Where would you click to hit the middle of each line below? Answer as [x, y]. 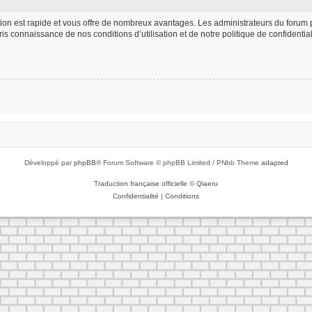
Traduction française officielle [141, 183]
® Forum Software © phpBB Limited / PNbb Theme [178, 162]
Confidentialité [136, 196]
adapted [274, 162]
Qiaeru [207, 183]
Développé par [49, 162]
